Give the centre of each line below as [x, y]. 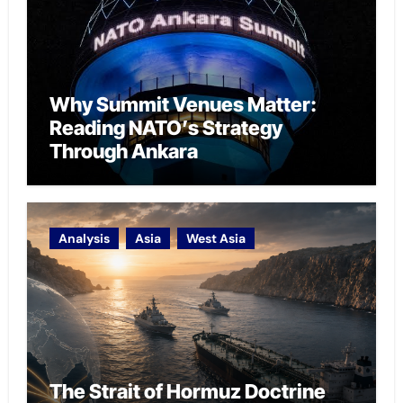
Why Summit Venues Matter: [183, 104]
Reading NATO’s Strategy [166, 127]
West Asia [215, 239]
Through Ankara [123, 151]
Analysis [84, 239]
